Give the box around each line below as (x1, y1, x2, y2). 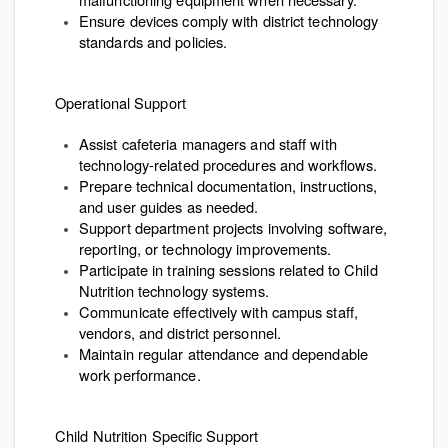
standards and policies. (79, 31, 228, 52)
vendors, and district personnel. (79, 322, 281, 343)
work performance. (79, 364, 201, 385)
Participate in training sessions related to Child (79, 259, 378, 280)
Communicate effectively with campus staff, (79, 301, 358, 322)
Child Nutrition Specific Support (55, 425, 258, 446)
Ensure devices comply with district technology (79, 10, 379, 31)
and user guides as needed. (79, 196, 259, 217)
